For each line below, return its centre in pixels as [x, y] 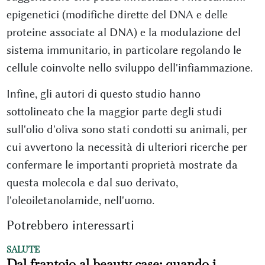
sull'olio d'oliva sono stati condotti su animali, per [127, 129]
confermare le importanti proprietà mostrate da [122, 164]
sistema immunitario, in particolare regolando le [124, 50]
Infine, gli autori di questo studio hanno [103, 93]
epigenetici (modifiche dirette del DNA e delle [117, 14]
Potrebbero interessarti [70, 225]
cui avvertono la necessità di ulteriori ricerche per [127, 147]
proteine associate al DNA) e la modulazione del [123, 32]
